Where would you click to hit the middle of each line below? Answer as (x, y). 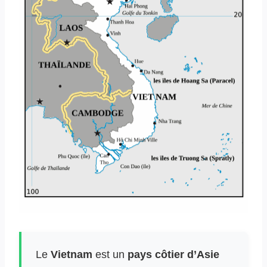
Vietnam (72, 254)
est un (110, 254)
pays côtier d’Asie (173, 254)
